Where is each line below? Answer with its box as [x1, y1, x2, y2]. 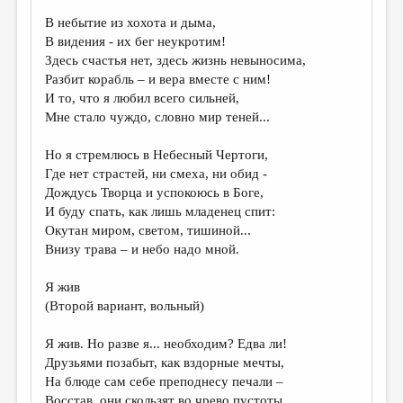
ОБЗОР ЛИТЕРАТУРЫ [14, 207, 161, 224]
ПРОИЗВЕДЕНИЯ [14, 49, 130, 67]
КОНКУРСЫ [14, 112, 95, 130]
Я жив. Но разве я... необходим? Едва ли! [45, 336, 288, 351]
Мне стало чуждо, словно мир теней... [45, 110, 271, 124]
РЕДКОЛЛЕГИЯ [14, 337, 121, 354]
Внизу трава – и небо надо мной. [45, 242, 240, 256]
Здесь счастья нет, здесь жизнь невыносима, [45, 53, 307, 67]
